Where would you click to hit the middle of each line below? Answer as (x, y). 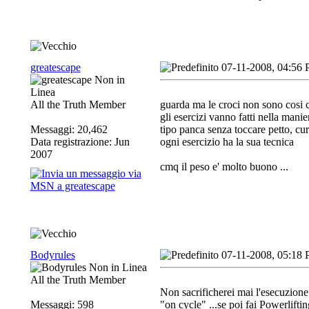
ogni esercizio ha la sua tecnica (227, 142)
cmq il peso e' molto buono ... (224, 167)
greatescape (55, 67)
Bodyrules (52, 255)
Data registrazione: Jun (80, 142)
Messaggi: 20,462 (69, 129)
